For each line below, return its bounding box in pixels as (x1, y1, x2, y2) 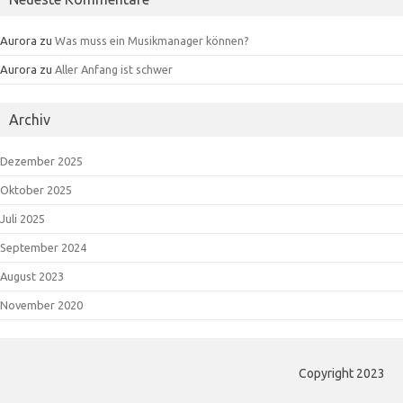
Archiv (9, 112, 50, 128)
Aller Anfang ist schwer (55, 63, 173, 76)
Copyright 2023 (299, 366, 385, 381)
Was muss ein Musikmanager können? (55, 34, 249, 47)
